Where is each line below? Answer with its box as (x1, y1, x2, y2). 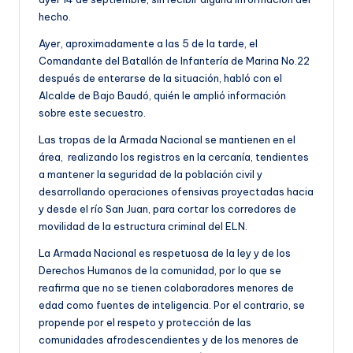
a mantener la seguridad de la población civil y (39, 168, 262, 181)
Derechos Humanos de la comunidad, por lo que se (39, 264, 281, 277)
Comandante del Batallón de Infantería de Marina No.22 (39, 54, 310, 68)
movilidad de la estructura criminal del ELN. (39, 220, 247, 233)
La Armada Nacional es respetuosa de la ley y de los (39, 247, 291, 260)
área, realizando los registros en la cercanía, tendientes (39, 150, 309, 164)
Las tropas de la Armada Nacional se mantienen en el (39, 133, 295, 147)
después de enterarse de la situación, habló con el (39, 72, 282, 85)
